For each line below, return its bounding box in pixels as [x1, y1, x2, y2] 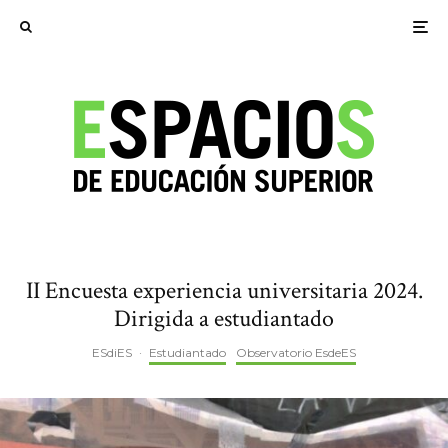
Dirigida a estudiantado [114, 303, 334, 334]
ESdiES [92, 345, 132, 360]
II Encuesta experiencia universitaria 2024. [25, 275, 423, 306]
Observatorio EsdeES [236, 345, 356, 360]
